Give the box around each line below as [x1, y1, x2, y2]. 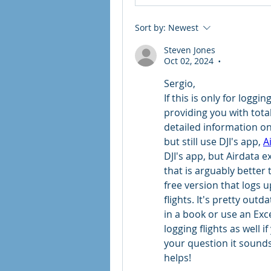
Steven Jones [164, 44, 215, 56]
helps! [164, 251, 191, 264]
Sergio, [164, 77, 195, 90]
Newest [168, 22, 198, 33]
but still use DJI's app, [164, 135, 263, 148]
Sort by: [135, 22, 166, 33]
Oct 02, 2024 [164, 55, 214, 67]
